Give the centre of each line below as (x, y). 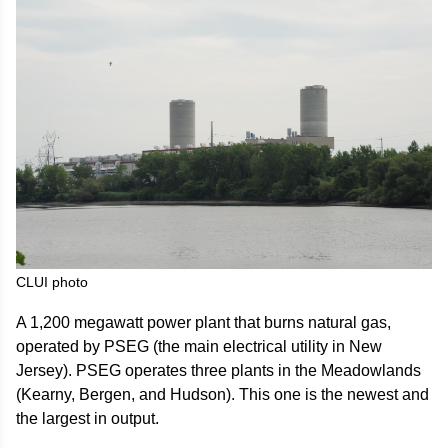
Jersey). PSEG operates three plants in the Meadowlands (218, 370)
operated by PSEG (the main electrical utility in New (199, 346)
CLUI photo (52, 281)
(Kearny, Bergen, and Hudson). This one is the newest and (222, 394)
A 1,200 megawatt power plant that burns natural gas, (203, 322)
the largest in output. (87, 418)
